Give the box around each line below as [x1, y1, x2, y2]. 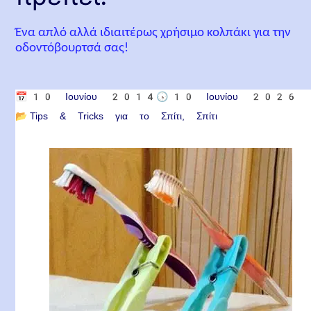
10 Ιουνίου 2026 [171, 90, 298, 102]
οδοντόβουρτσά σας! [15, 42, 129, 55]
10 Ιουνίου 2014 [30, 90, 157, 102]
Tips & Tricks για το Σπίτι [30, 110, 183, 121]
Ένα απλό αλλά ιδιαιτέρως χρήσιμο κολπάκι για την [15, 26, 292, 40]
